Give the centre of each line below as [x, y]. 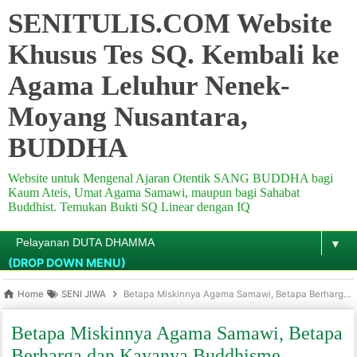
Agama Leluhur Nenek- [149, 85]
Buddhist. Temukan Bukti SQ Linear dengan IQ [129, 207]
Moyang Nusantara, [128, 116]
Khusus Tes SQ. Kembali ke [174, 54]
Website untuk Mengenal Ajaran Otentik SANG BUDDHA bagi [171, 178]
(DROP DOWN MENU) [67, 263]
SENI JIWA [83, 294]
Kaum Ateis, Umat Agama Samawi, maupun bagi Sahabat [154, 192]
